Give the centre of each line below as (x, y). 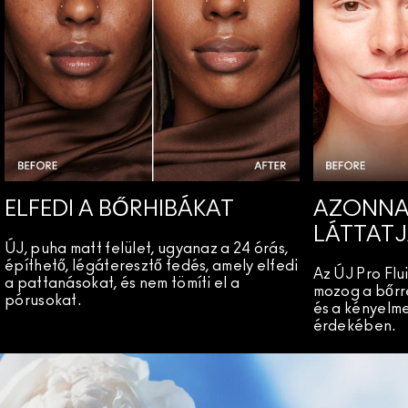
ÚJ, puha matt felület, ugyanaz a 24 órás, (147, 248)
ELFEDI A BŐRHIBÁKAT (119, 209)
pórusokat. (43, 300)
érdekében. (354, 326)
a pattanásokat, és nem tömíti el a (122, 283)
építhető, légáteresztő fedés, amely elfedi (152, 265)
